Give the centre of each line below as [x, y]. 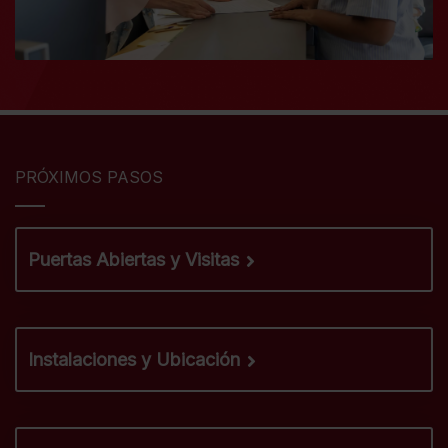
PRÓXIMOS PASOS [89, 177]
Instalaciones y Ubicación [134, 360]
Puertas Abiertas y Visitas [133, 260]
